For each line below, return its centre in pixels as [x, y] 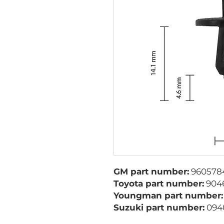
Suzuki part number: [159, 207]
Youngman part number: [168, 195]
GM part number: [151, 171]
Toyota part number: [159, 183]
